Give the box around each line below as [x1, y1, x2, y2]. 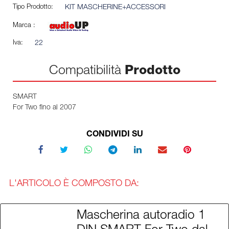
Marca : [13, 22, 35, 30]
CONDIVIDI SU [86, 131, 143, 140]
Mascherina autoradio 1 [76, 210, 205, 223]
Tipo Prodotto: [13, 4, 53, 11]
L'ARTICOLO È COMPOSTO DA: [9, 179, 139, 189]
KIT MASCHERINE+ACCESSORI [64, 4, 166, 12]
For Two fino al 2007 [13, 104, 76, 112]
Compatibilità [49, 65, 125, 78]
